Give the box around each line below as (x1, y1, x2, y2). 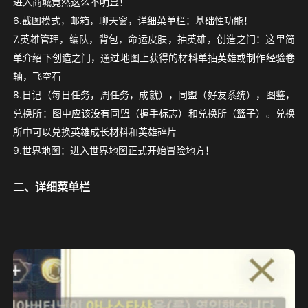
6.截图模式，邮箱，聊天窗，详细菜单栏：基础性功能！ (13, 14, 254, 26)
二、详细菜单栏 (13, 179, 91, 194)
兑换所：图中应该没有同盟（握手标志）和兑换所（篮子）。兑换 (13, 107, 295, 119)
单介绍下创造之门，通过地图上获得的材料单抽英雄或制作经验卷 (13, 51, 295, 63)
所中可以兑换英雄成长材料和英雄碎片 (13, 125, 177, 137)
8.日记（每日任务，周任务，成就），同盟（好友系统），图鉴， (13, 88, 295, 100)
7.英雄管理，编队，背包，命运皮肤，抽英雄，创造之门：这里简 (13, 32, 295, 45)
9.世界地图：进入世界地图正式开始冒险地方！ (13, 144, 215, 156)
